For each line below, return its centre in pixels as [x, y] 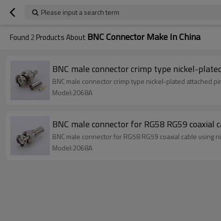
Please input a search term [80, 12]
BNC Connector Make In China [144, 37]
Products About [61, 37]
